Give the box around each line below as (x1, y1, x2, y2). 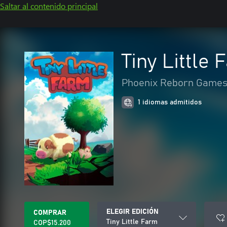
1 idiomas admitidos (138, 99, 202, 106)
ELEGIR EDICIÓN (106, 208, 159, 215)
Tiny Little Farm (106, 218, 158, 225)
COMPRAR (33, 209, 66, 216)
